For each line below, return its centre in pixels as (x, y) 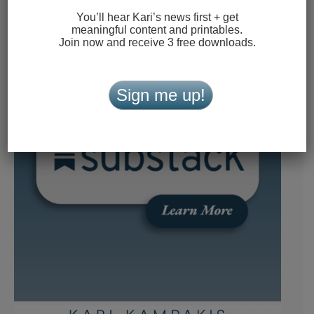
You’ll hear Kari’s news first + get (157, 17)
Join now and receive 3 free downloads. (157, 42)
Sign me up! (161, 95)
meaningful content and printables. (157, 29)
